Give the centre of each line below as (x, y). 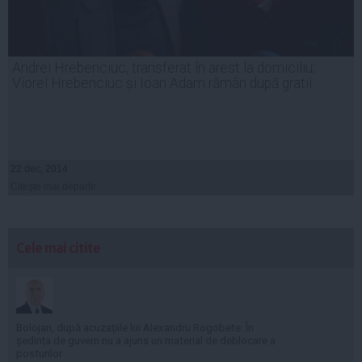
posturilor (39, 353)
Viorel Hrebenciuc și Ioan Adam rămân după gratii (162, 83)
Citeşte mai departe (53, 186)
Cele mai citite (58, 248)
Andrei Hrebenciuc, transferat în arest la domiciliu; (164, 67)
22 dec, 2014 (39, 168)
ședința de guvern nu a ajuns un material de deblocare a (146, 340)
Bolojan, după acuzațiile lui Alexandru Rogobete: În (135, 327)
